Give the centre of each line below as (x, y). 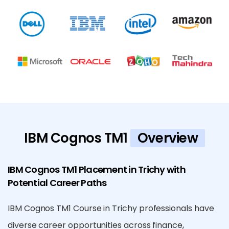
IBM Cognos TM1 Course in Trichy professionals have (111, 209)
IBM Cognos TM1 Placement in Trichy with (97, 170)
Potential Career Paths (57, 183)
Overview (167, 138)
